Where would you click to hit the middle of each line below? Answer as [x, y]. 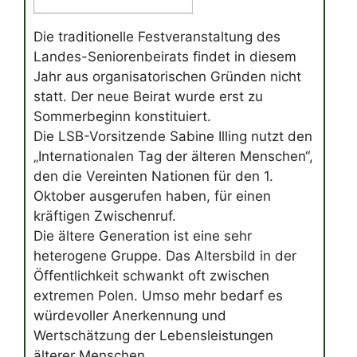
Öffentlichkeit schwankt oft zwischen [151, 276]
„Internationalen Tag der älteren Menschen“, [173, 157]
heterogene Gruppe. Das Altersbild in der [165, 256]
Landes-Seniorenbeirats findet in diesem [165, 57]
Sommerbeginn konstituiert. [122, 117]
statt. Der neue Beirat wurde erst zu [148, 97]
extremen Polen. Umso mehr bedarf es [158, 296]
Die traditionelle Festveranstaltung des [157, 37]
